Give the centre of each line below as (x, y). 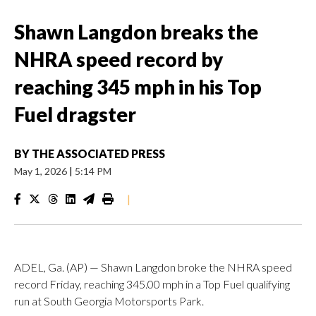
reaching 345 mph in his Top (138, 87)
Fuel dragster (75, 114)
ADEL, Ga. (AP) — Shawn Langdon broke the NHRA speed (153, 267)
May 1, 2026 (42, 171)
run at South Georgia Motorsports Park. (109, 301)
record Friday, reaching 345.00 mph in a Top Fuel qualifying (152, 284)
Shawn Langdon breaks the (136, 32)
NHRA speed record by (119, 59)
